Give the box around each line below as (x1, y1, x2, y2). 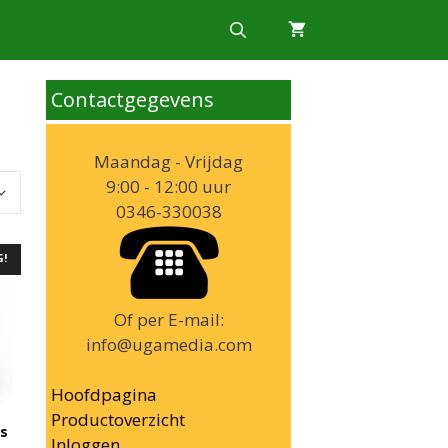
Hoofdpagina (51, 383, 157, 406)
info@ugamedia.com (85, 333, 252, 356)
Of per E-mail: (113, 308, 224, 331)
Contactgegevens (51, 86, 214, 113)
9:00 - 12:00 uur (106, 175, 231, 198)
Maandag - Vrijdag (94, 150, 243, 173)
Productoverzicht (51, 408, 185, 431)
